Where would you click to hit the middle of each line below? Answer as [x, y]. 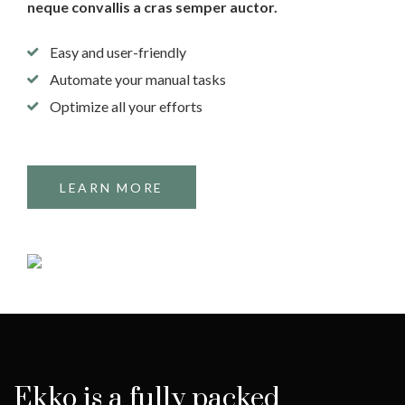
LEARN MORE [112, 187]
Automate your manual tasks [138, 79]
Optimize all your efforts [126, 106]
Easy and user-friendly [118, 52]
